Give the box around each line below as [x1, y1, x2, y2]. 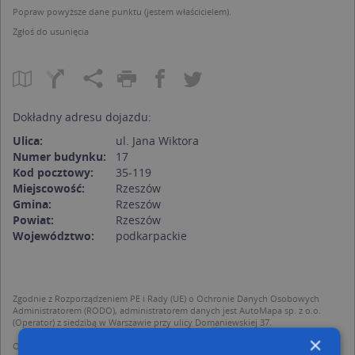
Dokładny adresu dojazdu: [13, 109, 151, 124]
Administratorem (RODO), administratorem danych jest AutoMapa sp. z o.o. [13, 303, 321, 316]
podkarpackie [116, 227, 187, 243]
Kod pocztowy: [13, 164, 94, 180]
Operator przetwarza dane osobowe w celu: [13, 339, 191, 352]
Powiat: [13, 212, 54, 227]
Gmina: [13, 196, 52, 212]
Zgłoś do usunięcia [13, 25, 89, 37]
